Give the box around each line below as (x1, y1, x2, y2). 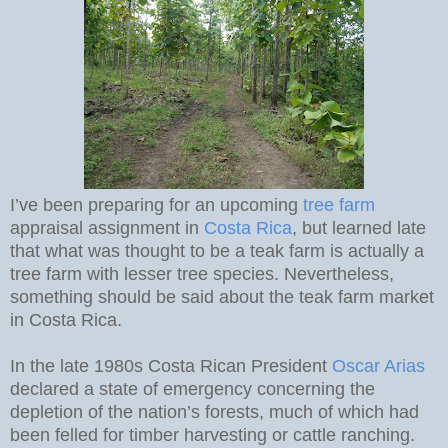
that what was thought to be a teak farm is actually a (10, 240, 424, 261)
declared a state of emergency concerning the (10, 378, 375, 399)
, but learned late (292, 217, 426, 238)
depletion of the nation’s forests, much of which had (10, 401, 419, 422)
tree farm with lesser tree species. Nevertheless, (10, 263, 394, 284)
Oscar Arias (332, 355, 425, 376)
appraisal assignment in (10, 217, 204, 238)
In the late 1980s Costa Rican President (10, 355, 332, 376)
